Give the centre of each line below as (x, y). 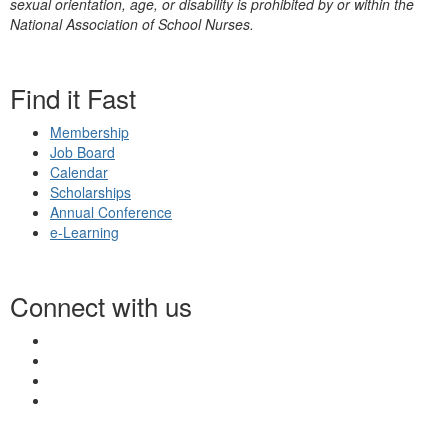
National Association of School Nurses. (132, 24)
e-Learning (84, 232)
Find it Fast (73, 97)
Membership (89, 132)
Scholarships (90, 192)
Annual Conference (111, 212)
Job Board (82, 152)
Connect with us (101, 305)
